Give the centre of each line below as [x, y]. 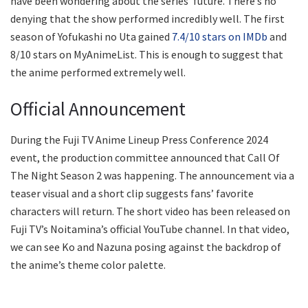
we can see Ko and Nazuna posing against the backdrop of [146, 246]
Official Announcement [98, 109]
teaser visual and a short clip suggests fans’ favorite [132, 193]
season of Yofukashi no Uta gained [91, 36]
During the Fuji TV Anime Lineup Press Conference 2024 [139, 139]
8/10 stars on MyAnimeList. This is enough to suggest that [147, 54]
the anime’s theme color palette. [88, 264]
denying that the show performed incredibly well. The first [147, 18]
